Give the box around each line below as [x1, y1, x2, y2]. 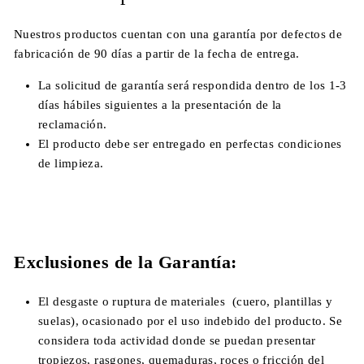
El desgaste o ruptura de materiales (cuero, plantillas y [38, 295, 333, 308]
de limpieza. [38, 157, 104, 170]
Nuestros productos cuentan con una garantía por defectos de [14, 28, 343, 41]
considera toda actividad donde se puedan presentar [38, 334, 316, 347]
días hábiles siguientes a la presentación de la [38, 98, 282, 111]
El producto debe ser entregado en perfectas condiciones [38, 137, 342, 150]
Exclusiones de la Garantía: [14, 252, 237, 272]
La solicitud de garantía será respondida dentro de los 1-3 [38, 79, 347, 92]
